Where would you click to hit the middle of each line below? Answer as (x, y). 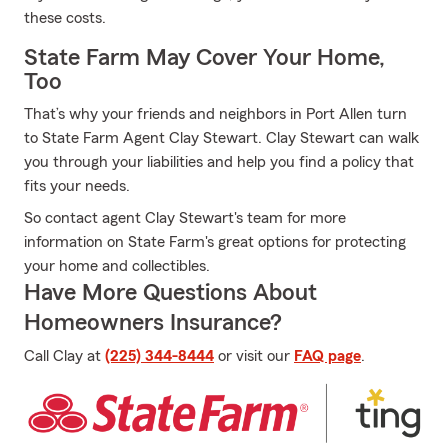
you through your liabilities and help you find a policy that (219, 162)
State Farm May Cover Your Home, (204, 58)
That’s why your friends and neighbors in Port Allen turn (215, 114)
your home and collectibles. (117, 266)
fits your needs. (77, 186)
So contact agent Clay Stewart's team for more (185, 218)
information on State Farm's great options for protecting (215, 242)
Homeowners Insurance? (153, 323)
